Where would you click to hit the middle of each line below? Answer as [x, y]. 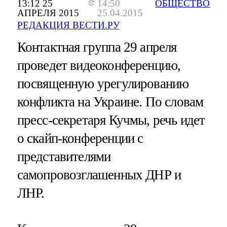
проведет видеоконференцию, [99, 66]
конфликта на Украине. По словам [110, 102]
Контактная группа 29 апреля [97, 47]
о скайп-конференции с [80, 139]
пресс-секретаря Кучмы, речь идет [111, 120]
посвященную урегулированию [103, 84]
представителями [64, 157]
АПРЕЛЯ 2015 [48, 13]
